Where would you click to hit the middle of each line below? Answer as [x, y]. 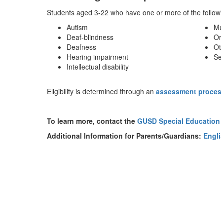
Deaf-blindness [90, 37]
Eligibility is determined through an [101, 91]
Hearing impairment [97, 57]
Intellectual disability [98, 67]
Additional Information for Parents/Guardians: [125, 136]
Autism [77, 27]
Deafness [81, 47]
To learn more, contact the [92, 121]
